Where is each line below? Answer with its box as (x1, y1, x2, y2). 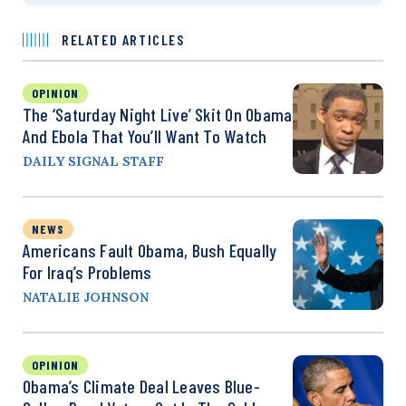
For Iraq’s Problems (23, 260, 152, 283)
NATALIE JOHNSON (23, 288, 149, 305)
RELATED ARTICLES (62, 30, 185, 48)
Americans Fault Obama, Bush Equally (23, 238, 277, 261)
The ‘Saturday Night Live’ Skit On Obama (23, 102, 293, 125)
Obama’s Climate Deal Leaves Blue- (23, 374, 260, 397)
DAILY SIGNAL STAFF (23, 152, 164, 169)
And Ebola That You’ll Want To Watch (23, 124, 267, 147)
